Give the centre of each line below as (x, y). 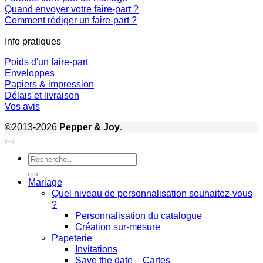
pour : (39, 169)
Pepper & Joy (90, 127)
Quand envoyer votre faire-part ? (72, 9)
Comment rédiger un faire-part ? (71, 20)
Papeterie (72, 238)
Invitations (96, 249)
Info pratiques (33, 41)
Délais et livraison (42, 95)
